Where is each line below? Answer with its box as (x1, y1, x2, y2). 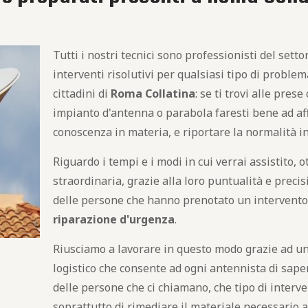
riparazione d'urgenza (52, 212, 175, 227)
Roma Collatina (110, 86, 195, 101)
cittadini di (52, 86, 111, 101)
